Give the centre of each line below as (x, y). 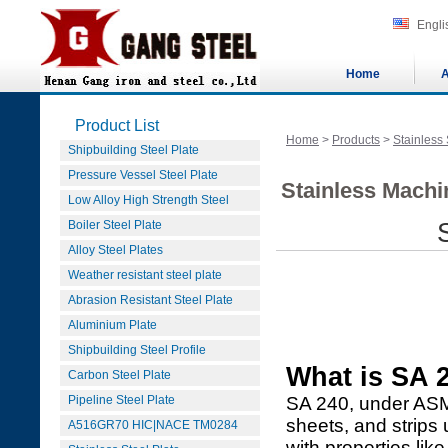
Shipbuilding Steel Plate (133, 150)
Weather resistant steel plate (145, 275)
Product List (117, 125)
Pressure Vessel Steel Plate (143, 175)
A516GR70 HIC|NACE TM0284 (153, 425)
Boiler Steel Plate (115, 225)
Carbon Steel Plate (119, 375)
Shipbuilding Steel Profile (137, 350)
